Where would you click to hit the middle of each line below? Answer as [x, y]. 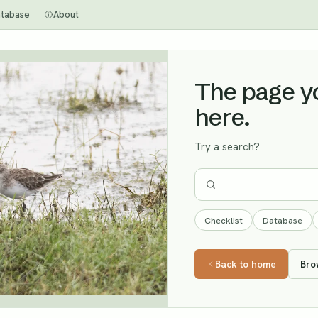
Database [282, 220]
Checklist [223, 220]
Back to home [245, 264]
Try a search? [227, 147]
